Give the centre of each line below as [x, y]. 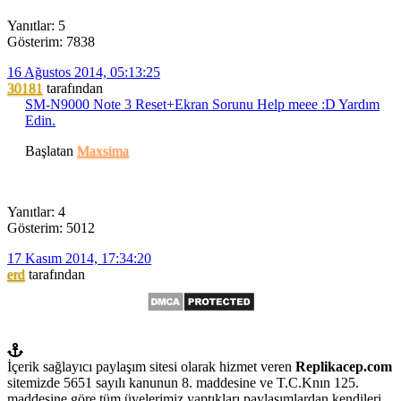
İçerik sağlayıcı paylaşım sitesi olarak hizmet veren [151, 366]
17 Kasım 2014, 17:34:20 [79, 258]
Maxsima [103, 150]
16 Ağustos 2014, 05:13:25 [84, 72]
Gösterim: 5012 [51, 227]
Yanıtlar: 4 [36, 211]
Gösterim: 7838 [51, 41]
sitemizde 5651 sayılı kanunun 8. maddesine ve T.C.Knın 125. [183, 382]
